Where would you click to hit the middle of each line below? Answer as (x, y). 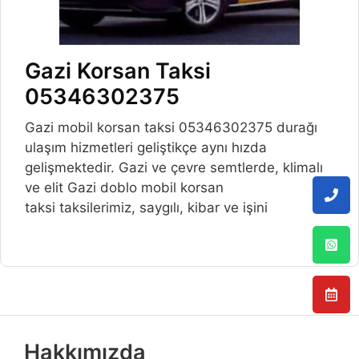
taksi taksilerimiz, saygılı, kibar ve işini (146, 208)
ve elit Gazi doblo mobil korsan (124, 188)
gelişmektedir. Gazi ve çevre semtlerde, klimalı (174, 168)
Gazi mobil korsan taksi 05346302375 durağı (171, 128)
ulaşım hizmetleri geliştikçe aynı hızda (146, 148)
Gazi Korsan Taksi (118, 71)
